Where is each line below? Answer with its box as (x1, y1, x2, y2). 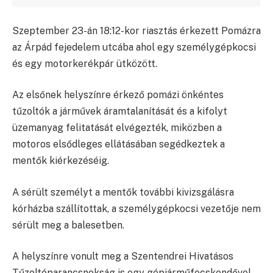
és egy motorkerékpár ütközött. (12, 57, 157, 69)
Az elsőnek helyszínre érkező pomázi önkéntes (12, 89, 224, 101)
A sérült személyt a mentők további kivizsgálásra (12, 186, 234, 198)
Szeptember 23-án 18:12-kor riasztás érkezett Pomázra (12, 24, 261, 37)
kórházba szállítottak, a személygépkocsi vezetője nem (12, 202, 261, 214)
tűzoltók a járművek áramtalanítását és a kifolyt (12, 105, 227, 118)
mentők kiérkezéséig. (12, 155, 109, 167)
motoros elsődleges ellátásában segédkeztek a (12, 138, 225, 151)
